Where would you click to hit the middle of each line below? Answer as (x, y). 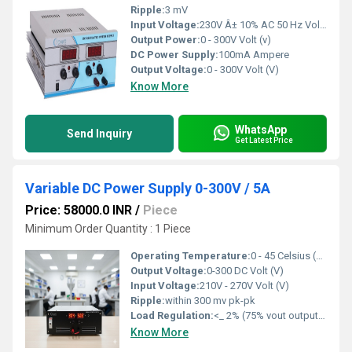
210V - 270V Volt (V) (244, 286)
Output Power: (165, 40)
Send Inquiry (99, 134)
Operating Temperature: (191, 256)
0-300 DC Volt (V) (245, 271)
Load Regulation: (172, 316)
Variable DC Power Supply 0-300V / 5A (148, 189)
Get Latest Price (264, 140)
